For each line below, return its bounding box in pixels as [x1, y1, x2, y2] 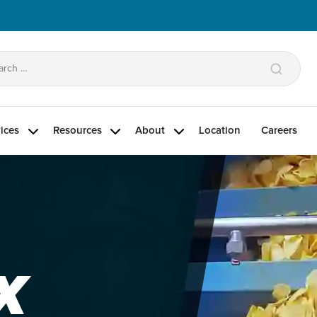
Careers [260, 125, 297, 136]
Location [198, 125, 241, 136]
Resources [52, 125, 102, 136]
